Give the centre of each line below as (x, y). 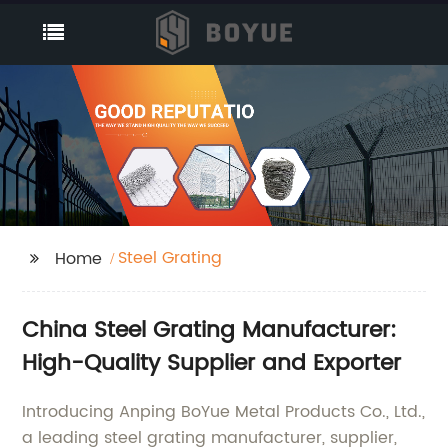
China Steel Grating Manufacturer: (210, 330)
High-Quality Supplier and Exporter (212, 363)
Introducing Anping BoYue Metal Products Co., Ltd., (224, 412)
